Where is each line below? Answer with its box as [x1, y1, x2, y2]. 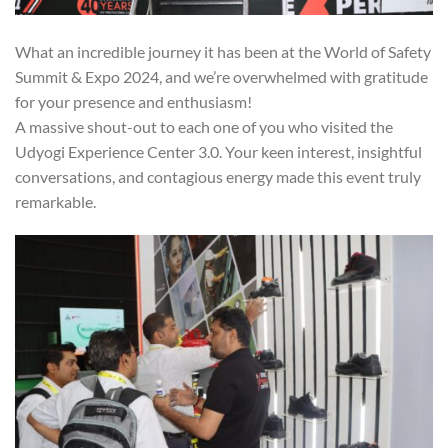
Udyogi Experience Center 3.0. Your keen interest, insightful [15, 142, 422, 162]
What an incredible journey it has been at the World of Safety [15, 42, 431, 62]
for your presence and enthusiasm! [15, 92, 252, 112]
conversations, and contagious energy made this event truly [15, 167, 421, 187]
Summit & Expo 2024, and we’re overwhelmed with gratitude [15, 67, 428, 87]
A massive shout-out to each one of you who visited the [15, 117, 393, 137]
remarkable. [15, 192, 96, 212]
